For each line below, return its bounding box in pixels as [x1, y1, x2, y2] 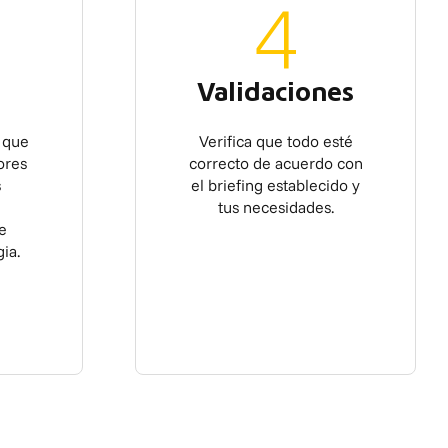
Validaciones [197, 82, 355, 106]
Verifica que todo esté [198, 131, 353, 151]
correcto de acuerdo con [188, 153, 363, 173]
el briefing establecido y [191, 175, 361, 195]
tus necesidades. [217, 197, 334, 217]
